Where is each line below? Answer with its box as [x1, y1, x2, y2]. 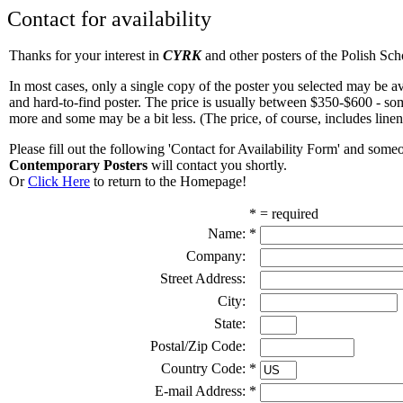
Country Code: [161, 361, 246, 376]
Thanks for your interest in [9, 48, 163, 63]
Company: [186, 248, 246, 264]
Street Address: [160, 271, 246, 286]
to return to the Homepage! [90, 174, 246, 189]
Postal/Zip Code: [150, 338, 246, 354]
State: [214, 316, 246, 331]
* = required [249, 206, 318, 221]
